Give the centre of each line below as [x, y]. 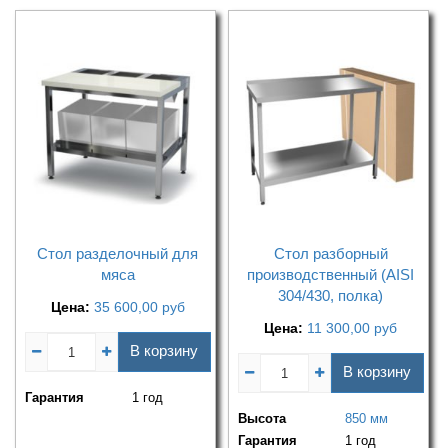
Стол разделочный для [118, 254]
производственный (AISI [331, 275]
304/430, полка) [331, 296]
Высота [262, 419]
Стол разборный [330, 254]
